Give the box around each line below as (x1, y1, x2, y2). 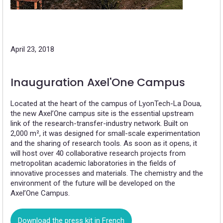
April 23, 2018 (10, 45, 54, 54)
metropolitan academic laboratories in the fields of (10, 159, 176, 168)
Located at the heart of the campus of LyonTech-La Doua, (10, 99, 202, 109)
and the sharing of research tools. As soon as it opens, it (10, 139, 197, 148)
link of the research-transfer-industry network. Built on (10, 119, 188, 128)
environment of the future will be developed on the (10, 179, 175, 188)
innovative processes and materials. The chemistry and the (10, 169, 203, 178)
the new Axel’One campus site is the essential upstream (10, 109, 194, 118)
